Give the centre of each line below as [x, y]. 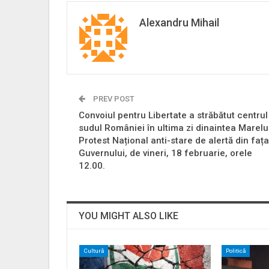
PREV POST [113, 98]
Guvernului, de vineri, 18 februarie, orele [165, 153]
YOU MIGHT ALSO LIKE [128, 216]
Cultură [94, 250]
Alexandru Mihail [179, 22]
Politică [236, 250]
